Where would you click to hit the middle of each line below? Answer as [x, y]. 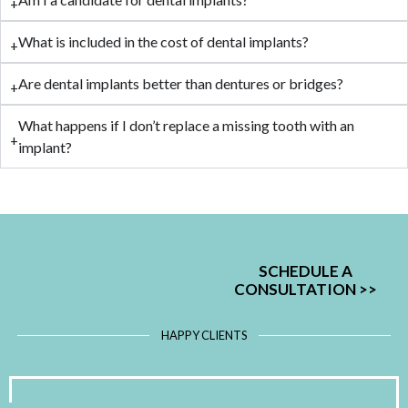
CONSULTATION [296, 289]
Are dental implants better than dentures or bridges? [181, 84]
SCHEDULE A [306, 270]
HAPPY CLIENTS [204, 335]
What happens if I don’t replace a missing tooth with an [186, 126]
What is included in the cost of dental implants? [163, 42]
